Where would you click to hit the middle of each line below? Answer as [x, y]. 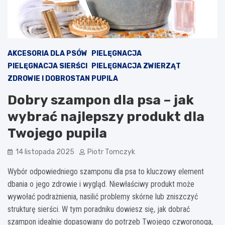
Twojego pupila [57, 133]
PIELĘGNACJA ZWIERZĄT [136, 66]
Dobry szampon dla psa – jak [101, 100]
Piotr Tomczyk [111, 152]
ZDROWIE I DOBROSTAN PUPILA [63, 78]
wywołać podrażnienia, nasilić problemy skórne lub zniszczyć [103, 196]
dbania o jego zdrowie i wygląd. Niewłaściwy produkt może [101, 184]
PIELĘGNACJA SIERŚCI [47, 66]
